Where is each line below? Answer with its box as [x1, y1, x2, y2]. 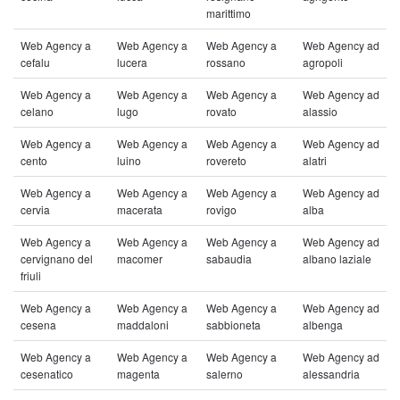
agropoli [303, 54, 343, 70]
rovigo [206, 202, 237, 217]
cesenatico [21, 366, 73, 381]
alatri [303, 153, 327, 168]
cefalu [21, 54, 50, 70]
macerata [117, 202, 162, 217]
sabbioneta [206, 317, 261, 332]
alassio [303, 104, 337, 119]
